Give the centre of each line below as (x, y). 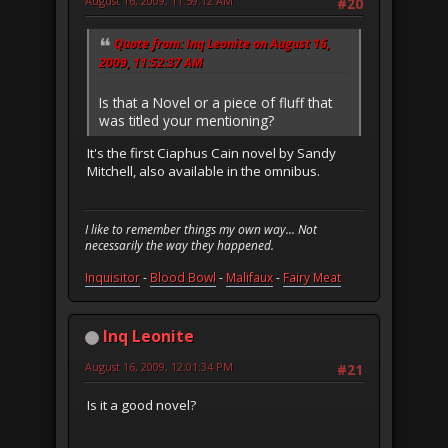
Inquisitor (112, 278)
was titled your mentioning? (186, 120)
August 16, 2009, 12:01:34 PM (159, 367)
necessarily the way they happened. (179, 246)
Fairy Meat (312, 278)
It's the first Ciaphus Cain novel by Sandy (211, 152)
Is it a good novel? (141, 404)
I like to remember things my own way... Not (201, 230)
